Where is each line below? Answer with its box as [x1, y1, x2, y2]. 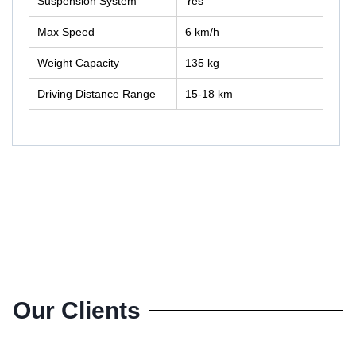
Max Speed [37, 25, 95, 38]
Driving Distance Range [37, 87, 156, 100]
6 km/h [185, 25, 219, 38]
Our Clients [13, 296, 141, 323]
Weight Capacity [37, 56, 119, 69]
